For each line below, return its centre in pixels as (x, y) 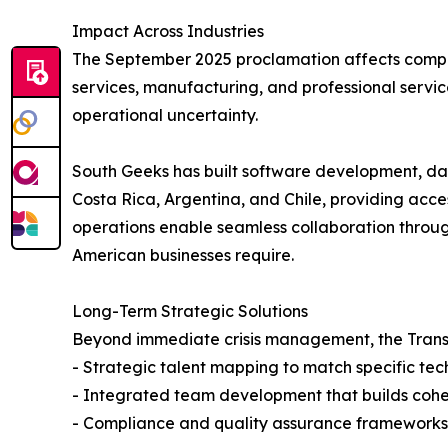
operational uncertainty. (165, 114)
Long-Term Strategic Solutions (190, 310)
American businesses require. (183, 254)
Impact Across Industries (168, 30)
